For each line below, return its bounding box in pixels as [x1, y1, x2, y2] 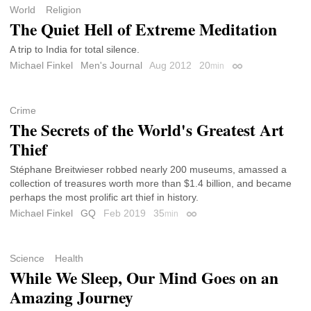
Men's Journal [81, 59, 142, 71]
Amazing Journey [10, 285, 133, 310]
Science [10, 253, 44, 264]
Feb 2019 [103, 208, 149, 219]
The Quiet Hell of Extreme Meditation [10, 17, 277, 42]
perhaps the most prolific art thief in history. [10, 192, 199, 203]
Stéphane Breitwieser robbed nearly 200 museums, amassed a [10, 164, 287, 176]
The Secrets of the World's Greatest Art [10, 118, 284, 142]
